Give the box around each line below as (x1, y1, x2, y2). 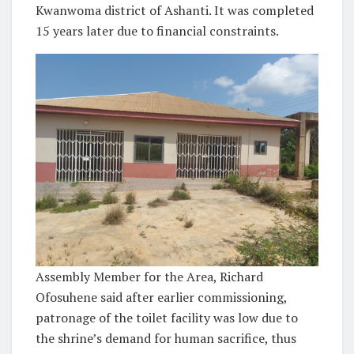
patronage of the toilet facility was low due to (36, 308, 298, 326)
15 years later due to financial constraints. (36, 22, 279, 40)
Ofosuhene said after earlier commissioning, (36, 288, 287, 306)
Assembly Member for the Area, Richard (36, 267, 263, 285)
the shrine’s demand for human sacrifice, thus (36, 329, 296, 347)
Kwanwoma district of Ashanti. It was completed (36, 2, 314, 20)
